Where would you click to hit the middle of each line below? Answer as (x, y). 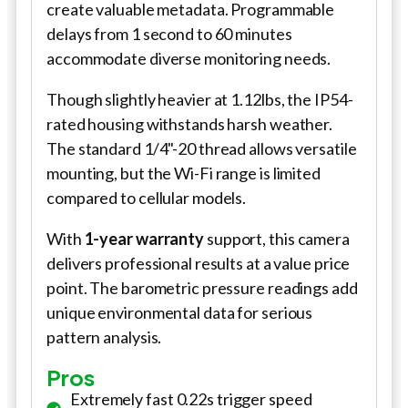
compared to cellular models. (147, 197)
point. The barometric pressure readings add (202, 287)
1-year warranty (144, 238)
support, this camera (277, 238)
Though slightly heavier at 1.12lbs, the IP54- (200, 99)
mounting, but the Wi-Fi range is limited (184, 173)
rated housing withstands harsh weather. (190, 123)
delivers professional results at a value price (199, 263)
